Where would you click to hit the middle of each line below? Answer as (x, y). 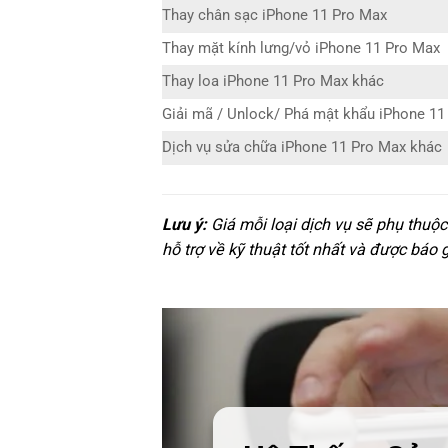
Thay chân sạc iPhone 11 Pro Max (274, 16)
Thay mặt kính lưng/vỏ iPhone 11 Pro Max (301, 49)
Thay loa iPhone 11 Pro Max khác (273, 82)
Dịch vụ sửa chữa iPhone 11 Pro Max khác (302, 148)
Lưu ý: (184, 224)
